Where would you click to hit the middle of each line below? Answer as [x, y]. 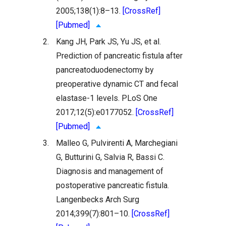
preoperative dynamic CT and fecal [117, 84]
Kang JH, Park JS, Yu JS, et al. [109, 41]
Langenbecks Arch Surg [98, 199]
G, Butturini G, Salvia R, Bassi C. [110, 157]
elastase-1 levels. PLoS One [107, 98]
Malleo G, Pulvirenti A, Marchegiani [117, 143]
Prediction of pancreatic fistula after [120, 55]
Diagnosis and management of [110, 171]
